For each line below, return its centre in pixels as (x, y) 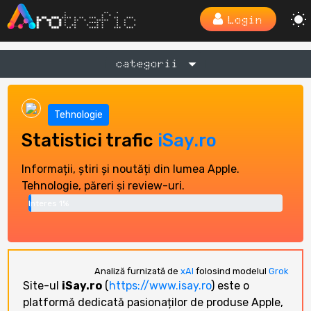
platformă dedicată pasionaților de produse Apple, (153, 302)
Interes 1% (48, 203)
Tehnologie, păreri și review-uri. (103, 186)
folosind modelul (231, 271)
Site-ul (43, 286)
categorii (147, 64)
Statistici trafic (90, 140)
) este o (230, 286)
